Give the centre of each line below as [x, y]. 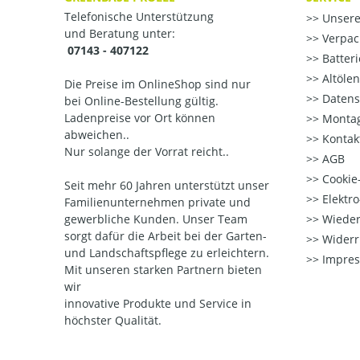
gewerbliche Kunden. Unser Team [157, 219]
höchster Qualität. [115, 320]
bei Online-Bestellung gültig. [143, 101]
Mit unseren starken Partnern [146, 270]
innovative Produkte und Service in [160, 303]
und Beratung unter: [120, 33]
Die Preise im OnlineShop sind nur [157, 84]
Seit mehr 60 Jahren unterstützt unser [168, 185]
